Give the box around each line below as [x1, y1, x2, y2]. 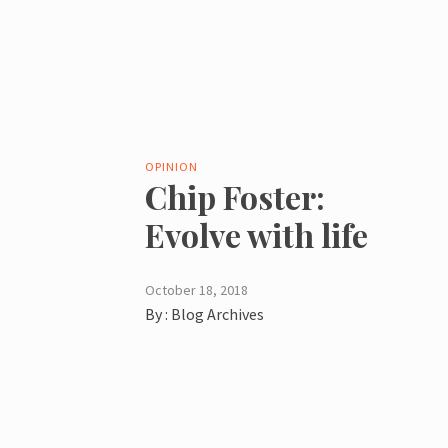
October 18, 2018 [145, 280, 249, 299]
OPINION [145, 158, 199, 174]
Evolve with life [145, 212, 369, 256]
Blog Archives [171, 303, 265, 324]
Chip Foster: [145, 174, 326, 218]
